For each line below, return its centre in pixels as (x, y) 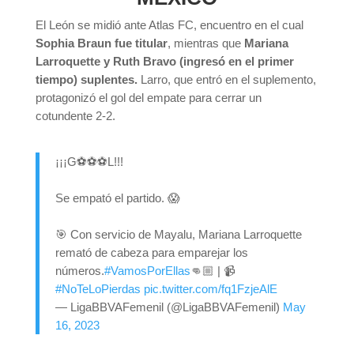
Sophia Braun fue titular (101, 43)
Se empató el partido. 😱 (117, 198)
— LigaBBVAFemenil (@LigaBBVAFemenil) (169, 307)
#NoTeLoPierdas (98, 289)
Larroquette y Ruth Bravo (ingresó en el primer (164, 62)
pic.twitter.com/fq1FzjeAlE (210, 289)
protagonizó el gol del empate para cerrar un (148, 98)
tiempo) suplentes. (86, 80)
